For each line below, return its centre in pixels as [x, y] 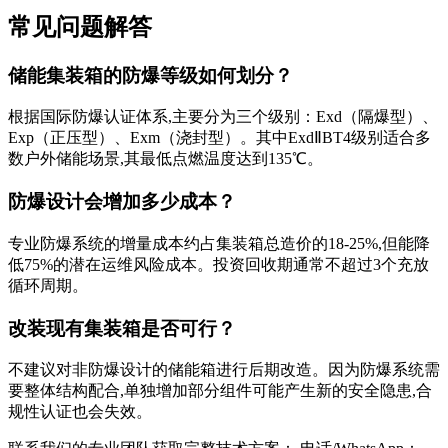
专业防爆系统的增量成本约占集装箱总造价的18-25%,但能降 [219, 243]
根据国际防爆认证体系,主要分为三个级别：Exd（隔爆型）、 [223, 117]
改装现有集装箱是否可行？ [122, 328]
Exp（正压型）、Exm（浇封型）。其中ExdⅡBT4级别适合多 [219, 138]
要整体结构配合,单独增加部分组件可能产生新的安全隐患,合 [220, 391]
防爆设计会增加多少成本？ [122, 202]
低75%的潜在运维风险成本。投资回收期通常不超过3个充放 [218, 264]
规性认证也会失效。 [80, 412]
